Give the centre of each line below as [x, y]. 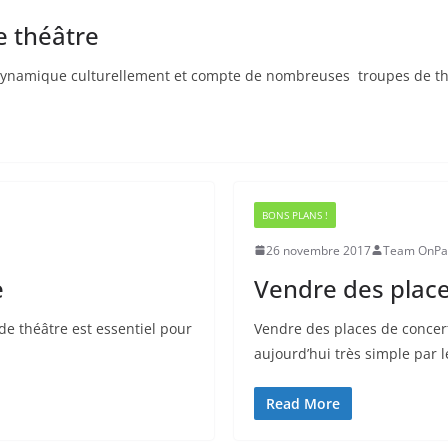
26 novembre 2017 [318, 250]
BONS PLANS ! [295, 214]
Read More [303, 403]
